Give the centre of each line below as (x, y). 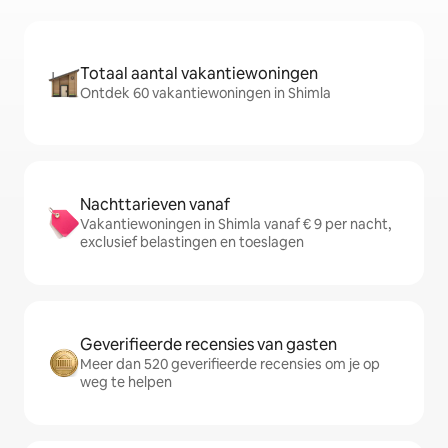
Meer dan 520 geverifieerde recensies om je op (230, 364)
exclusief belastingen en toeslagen (192, 242)
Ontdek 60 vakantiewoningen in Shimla (205, 93)
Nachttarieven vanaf (155, 205)
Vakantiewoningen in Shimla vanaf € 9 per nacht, (235, 224)
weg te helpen (126, 382)
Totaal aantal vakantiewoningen (199, 74)
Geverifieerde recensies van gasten (208, 345)
